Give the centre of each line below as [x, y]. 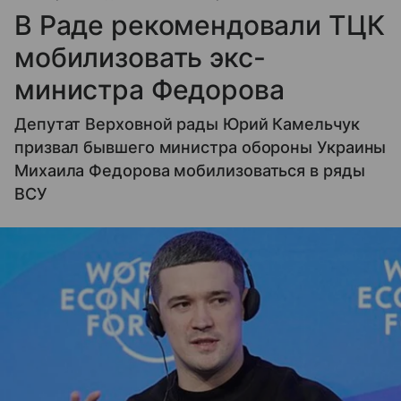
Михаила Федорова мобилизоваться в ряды [190, 171]
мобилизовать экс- [140, 57]
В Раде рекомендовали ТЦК [200, 25]
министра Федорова [149, 90]
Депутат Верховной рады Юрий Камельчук [187, 124]
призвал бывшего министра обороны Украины [200, 147]
